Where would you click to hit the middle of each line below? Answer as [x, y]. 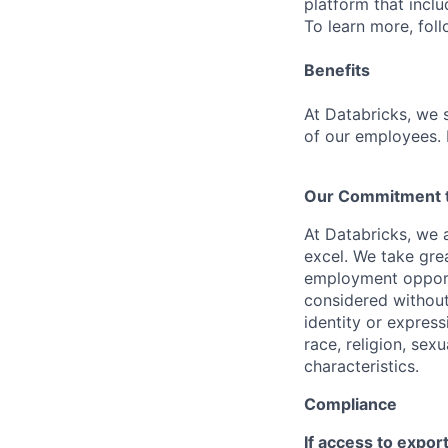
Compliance [350, 404]
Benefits [337, 70]
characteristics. [361, 366]
